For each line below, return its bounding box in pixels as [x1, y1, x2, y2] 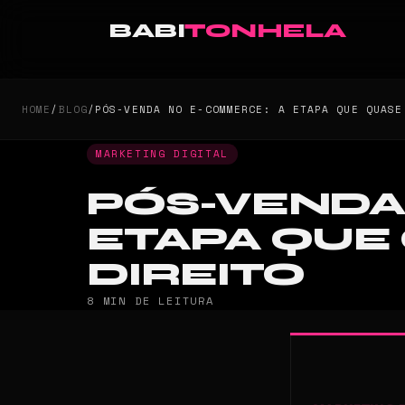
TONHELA [184, 19, 346, 42]
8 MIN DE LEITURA [87, 292, 214, 308]
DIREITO [87, 254, 305, 294]
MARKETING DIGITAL [95, 146, 229, 161]
